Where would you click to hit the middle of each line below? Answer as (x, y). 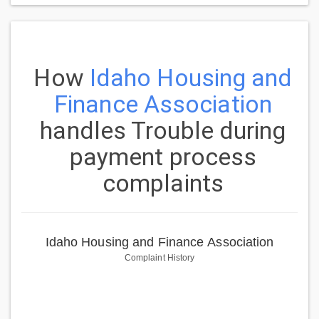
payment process (163, 157)
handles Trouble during (163, 131)
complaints (163, 183)
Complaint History (159, 258)
